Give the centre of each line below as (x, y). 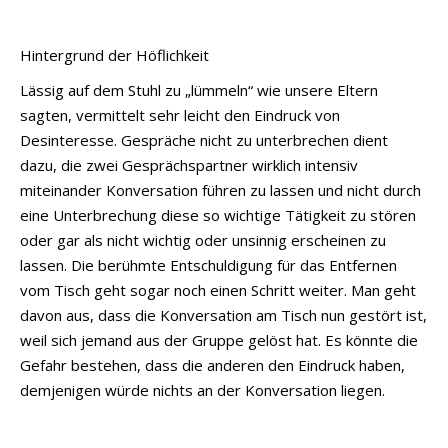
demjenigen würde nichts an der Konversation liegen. (202, 389)
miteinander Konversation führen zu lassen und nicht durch (220, 189)
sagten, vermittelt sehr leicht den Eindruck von (180, 114)
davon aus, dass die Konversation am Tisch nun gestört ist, (223, 314)
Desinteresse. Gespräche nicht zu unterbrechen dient (204, 139)
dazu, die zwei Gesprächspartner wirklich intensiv (189, 164)
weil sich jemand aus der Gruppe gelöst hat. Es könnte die (219, 339)
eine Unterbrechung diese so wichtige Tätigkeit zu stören (218, 214)
